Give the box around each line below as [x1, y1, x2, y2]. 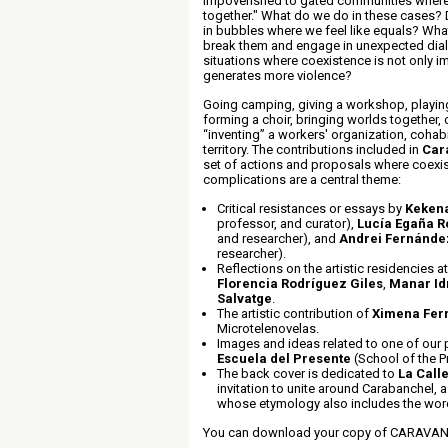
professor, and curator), [217, 216, 357, 231]
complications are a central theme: [203, 172, 401, 187]
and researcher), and [217, 231, 339, 246]
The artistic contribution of [217, 306, 372, 321]
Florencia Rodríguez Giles [217, 276, 383, 291]
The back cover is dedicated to [217, 366, 398, 381]
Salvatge [217, 291, 272, 306]
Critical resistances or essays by [217, 201, 405, 216]
